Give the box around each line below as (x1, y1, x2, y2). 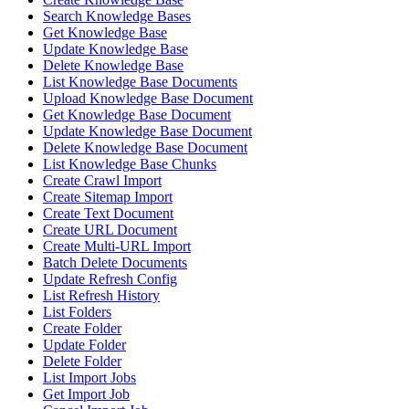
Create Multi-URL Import (43, 238, 191, 255)
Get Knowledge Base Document (43, 107, 231, 123)
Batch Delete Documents (43, 255, 187, 271)
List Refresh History (43, 288, 160, 304)
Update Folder (43, 337, 126, 353)
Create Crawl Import (43, 173, 162, 189)
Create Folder (43, 320, 121, 337)
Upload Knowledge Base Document (43, 90, 253, 107)
